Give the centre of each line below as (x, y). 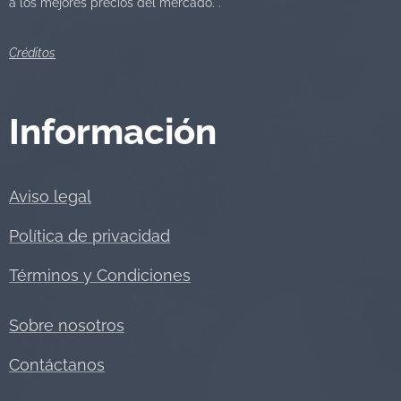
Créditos (32, 52)
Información (113, 131)
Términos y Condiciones (100, 275)
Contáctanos (57, 364)
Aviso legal (50, 196)
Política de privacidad (90, 235)
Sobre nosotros (67, 325)
